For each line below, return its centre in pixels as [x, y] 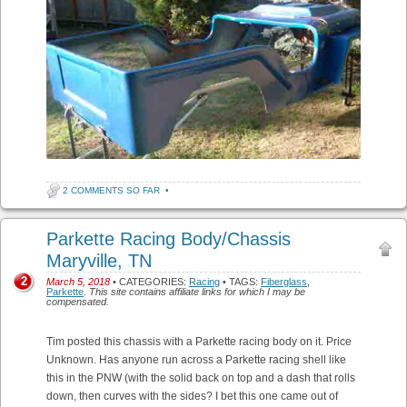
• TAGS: [240, 281]
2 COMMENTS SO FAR [111, 190]
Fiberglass [284, 281]
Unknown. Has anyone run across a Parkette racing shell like [196, 359]
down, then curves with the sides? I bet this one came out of [192, 396]
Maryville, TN [99, 260]
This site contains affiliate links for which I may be [197, 291]
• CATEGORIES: [149, 281]
